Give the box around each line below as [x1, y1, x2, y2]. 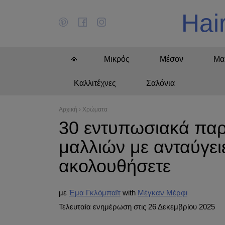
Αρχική [59, 106, 77, 113]
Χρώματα [82, 106, 107, 113]
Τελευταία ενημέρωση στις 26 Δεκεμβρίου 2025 [59, 202, 215, 211]
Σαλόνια [146, 79, 175, 87]
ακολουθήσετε [59, 156, 171, 176]
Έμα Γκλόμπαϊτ [69, 188, 121, 197]
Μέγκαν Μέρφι [138, 188, 187, 197]
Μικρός [104, 55, 130, 63]
